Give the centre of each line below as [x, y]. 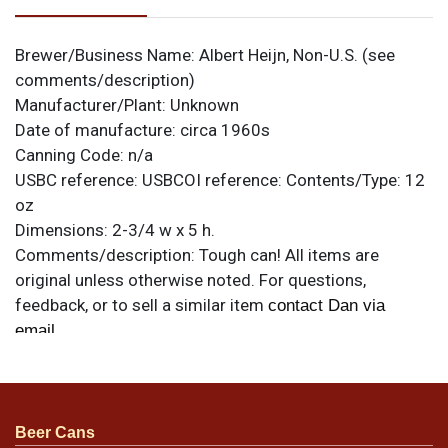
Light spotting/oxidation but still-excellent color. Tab [210, 414]
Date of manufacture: [97, 129]
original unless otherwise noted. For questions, [190, 279]
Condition [56, 372]
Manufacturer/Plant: [92, 104]
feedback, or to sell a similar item [141, 304]
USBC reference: [78, 179]
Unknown [204, 104]
